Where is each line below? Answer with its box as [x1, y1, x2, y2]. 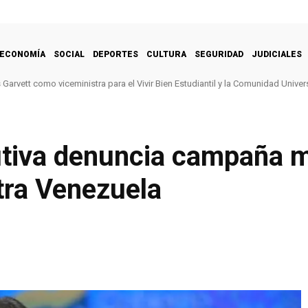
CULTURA [146, 49, 186, 59]
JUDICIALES [252, 49, 302, 59]
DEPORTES [93, 49, 138, 59]
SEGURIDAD [195, 49, 243, 59]
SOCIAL [54, 49, 85, 59]
